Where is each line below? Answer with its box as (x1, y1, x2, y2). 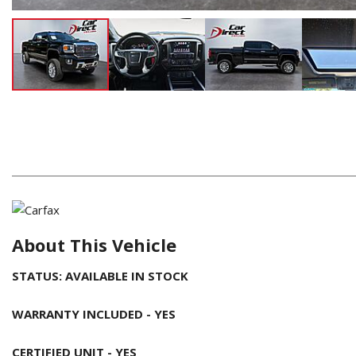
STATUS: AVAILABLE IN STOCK (12, 267, 188, 284)
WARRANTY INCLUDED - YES (12, 305, 176, 322)
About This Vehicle (12, 232, 176, 257)
